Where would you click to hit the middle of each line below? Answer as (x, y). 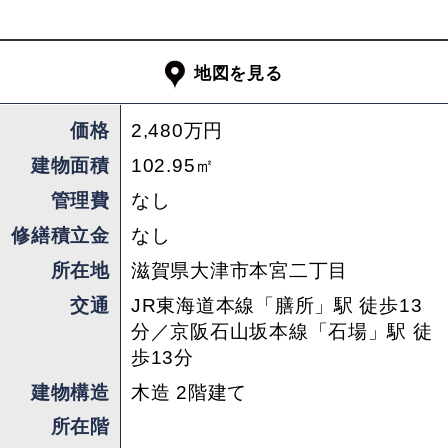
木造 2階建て (189, 392)
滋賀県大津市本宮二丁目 (239, 270)
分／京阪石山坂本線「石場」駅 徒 (281, 331)
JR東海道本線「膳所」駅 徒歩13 (276, 305)
